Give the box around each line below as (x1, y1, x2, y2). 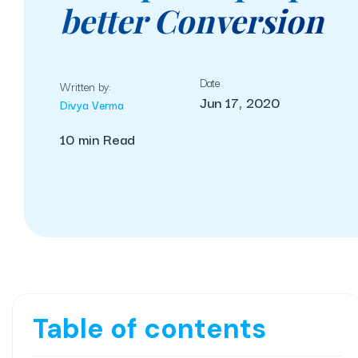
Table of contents (33, 311, 266, 347)
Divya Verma (60, 95, 124, 113)
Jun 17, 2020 (199, 91, 280, 113)
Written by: (60, 78, 111, 96)
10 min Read (60, 127, 135, 149)
